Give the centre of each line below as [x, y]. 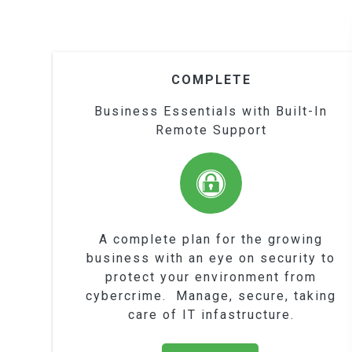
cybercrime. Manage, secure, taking [211, 296]
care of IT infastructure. [211, 315]
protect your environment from [211, 277]
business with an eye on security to [211, 258]
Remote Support [211, 130]
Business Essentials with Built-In [211, 111]
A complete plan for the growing [211, 240]
